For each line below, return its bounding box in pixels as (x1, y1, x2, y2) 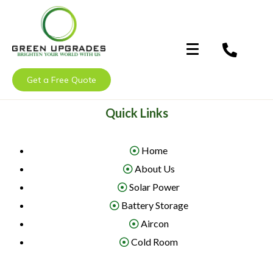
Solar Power (129, 180, 180, 193)
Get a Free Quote (27, 74, 96, 85)
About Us (134, 162, 175, 174)
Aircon (140, 217, 169, 229)
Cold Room (131, 235, 178, 247)
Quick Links (105, 105, 168, 120)
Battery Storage (121, 199, 188, 211)
